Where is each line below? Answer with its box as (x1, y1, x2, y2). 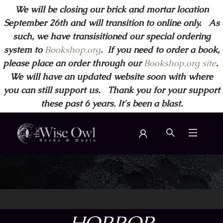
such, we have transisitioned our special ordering (12, 30, 211, 42)
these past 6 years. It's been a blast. (40, 98, 183, 109)
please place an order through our (2, 57, 144, 69)
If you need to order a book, (102, 44, 220, 55)
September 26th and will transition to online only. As (3, 17, 220, 28)
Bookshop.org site (143, 57, 216, 69)
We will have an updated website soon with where (10, 71, 213, 82)
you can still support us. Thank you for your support (3, 84, 220, 96)
